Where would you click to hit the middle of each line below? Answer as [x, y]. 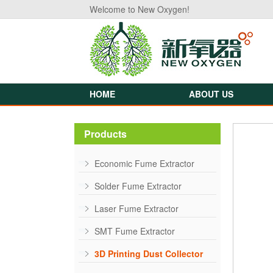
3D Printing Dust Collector [149, 253]
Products [105, 134]
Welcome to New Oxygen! [140, 9]
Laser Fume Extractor [136, 208]
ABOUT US [211, 94]
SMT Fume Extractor [135, 231]
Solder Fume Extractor [138, 186]
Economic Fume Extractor [144, 163]
